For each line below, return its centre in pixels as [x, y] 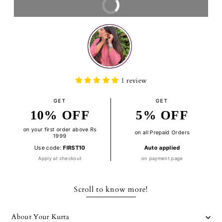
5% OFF [162, 115]
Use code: [49, 147]
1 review [134, 81]
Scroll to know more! [111, 190]
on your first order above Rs [60, 129]
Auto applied [162, 147]
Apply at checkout [60, 158]
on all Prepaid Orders [162, 133]
